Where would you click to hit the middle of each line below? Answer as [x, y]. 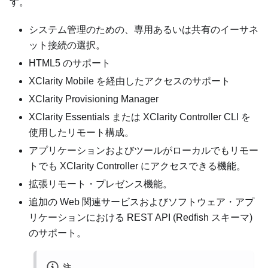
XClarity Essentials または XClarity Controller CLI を [140, 117]
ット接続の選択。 [67, 45]
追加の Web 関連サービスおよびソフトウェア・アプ [141, 202]
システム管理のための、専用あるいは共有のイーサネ [144, 30]
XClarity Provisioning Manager [94, 99]
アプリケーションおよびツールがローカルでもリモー [144, 151]
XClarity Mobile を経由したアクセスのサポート [130, 81]
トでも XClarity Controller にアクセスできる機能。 [137, 166]
